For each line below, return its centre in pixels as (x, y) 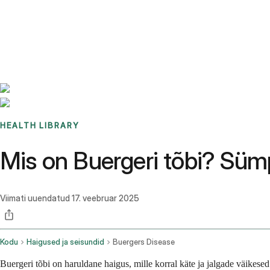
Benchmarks (38, 15)
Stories (75, 15)
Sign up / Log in (61, 30)
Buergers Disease (144, 242)
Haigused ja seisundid (65, 242)
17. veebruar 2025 (105, 198)
